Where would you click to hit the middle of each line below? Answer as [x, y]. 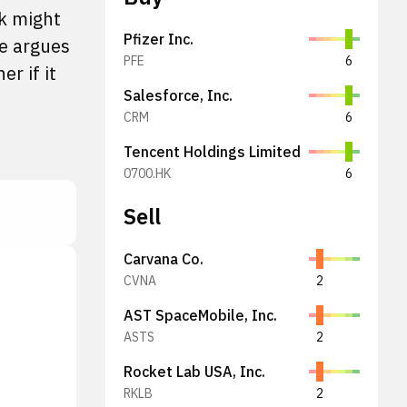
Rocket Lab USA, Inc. [194, 372]
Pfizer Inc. [159, 39]
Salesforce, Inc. [178, 95]
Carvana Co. [164, 259]
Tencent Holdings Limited [212, 152]
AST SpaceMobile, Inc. [200, 315]
